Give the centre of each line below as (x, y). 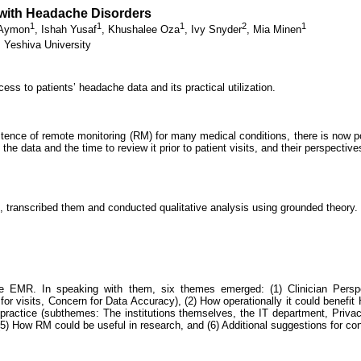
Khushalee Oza (144, 30)
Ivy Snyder (216, 30)
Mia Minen (277, 30)
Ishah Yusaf (69, 30)
